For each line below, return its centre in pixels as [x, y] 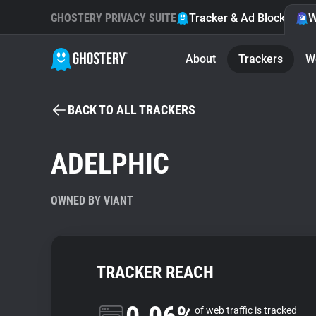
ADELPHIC [110, 164]
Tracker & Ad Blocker [242, 18]
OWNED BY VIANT [92, 201]
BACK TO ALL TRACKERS [132, 110]
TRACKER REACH [155, 272]
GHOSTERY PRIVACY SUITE [114, 18]
